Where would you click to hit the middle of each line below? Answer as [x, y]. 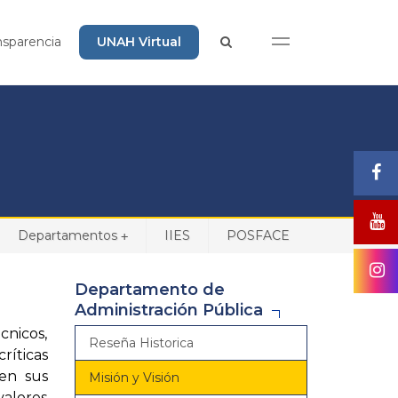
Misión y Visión [134, 378]
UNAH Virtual [139, 42]
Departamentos [68, 235]
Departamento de [149, 290]
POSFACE [258, 235]
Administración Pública [168, 310]
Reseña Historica [141, 343]
